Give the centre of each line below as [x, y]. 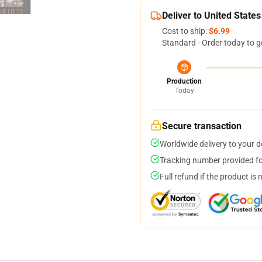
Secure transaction [202, 126]
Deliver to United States [211, 15]
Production [184, 81]
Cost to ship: [185, 31]
